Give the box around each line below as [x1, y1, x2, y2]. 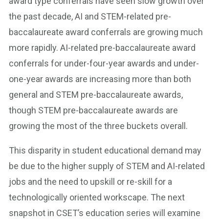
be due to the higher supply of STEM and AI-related [9, 161, 205, 172]
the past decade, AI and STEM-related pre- [9, 11, 171, 22]
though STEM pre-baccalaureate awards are [9, 105, 178, 116]
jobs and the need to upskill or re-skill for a [9, 176, 172, 187]
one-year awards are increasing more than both [9, 74, 191, 85]
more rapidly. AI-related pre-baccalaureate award [9, 43, 196, 53]
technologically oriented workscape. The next [9, 192, 185, 203]
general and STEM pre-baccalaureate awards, [9, 89, 183, 100]
